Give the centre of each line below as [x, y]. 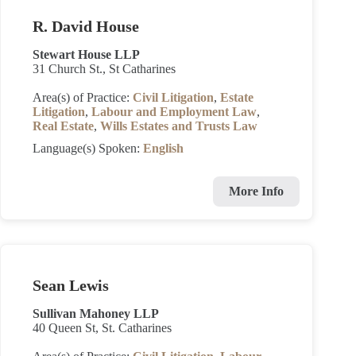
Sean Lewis [71, 285]
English [163, 148]
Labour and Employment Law [174, 112]
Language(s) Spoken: [88, 148]
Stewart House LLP [86, 54]
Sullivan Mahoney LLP [96, 313]
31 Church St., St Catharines [104, 69]
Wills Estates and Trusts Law [179, 126]
